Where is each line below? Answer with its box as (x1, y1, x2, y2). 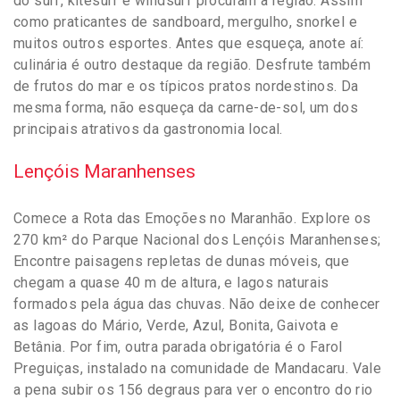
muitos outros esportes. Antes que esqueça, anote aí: (13, 34, 364, 52)
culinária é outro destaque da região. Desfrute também (13, 55, 371, 73)
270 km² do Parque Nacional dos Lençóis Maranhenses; (13, 230, 381, 248)
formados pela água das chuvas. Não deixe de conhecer (13, 295, 380, 312)
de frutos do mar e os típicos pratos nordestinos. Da (13, 77, 359, 95)
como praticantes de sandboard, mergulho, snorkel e (13, 12, 357, 30)
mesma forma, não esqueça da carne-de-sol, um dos (13, 98, 359, 116)
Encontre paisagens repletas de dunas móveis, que (13, 252, 350, 270)
